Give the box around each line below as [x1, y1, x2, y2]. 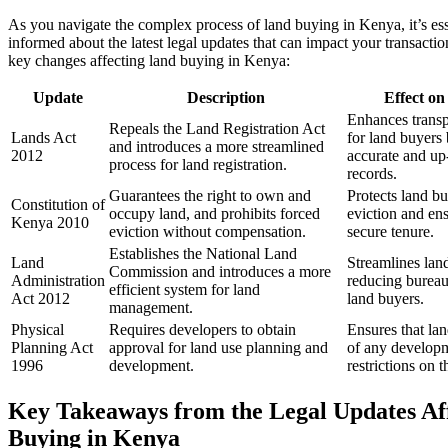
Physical [11, 321, 64, 339]
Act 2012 [11, 290, 70, 308]
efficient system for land [109, 281, 260, 299]
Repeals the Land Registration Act [109, 120, 325, 138]
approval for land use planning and [109, 339, 328, 357]
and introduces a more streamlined [109, 138, 324, 156]
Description [187, 89, 265, 107]
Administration [11, 272, 105, 290]
